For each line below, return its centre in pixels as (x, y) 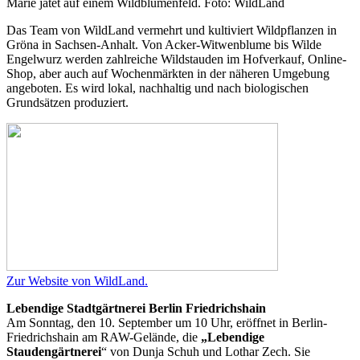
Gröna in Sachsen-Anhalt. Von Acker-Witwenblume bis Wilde (164, 45)
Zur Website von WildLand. (77, 281)
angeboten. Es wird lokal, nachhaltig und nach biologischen (157, 88)
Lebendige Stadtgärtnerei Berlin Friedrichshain (136, 309)
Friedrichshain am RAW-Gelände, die (104, 337)
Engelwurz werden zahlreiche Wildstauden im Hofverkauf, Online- (176, 59)
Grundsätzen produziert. (67, 103)
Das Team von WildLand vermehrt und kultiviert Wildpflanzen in (172, 31)
